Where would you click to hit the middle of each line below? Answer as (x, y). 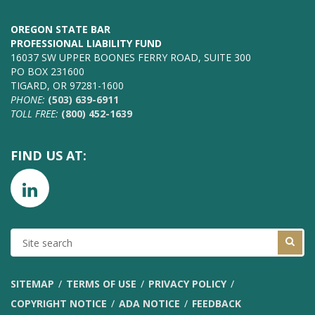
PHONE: (28, 100)
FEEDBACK (217, 304)
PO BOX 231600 (47, 72)
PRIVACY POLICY (187, 284)
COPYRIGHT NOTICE (59, 304)
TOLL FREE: (34, 114)
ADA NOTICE (149, 304)
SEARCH (29, 249)
